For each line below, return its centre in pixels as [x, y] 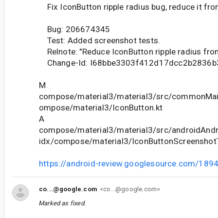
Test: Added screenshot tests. [100, 40]
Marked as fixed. [62, 203]
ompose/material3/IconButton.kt [101, 107]
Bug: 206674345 [75, 29]
